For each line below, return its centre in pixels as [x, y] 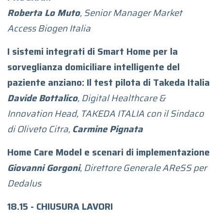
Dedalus [24, 183]
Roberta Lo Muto [44, 13]
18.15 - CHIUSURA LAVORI [60, 206]
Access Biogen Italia [49, 28]
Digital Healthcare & [124, 98]
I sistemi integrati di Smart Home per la [93, 51]
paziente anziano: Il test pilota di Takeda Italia [108, 82]
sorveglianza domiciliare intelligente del [93, 67]
